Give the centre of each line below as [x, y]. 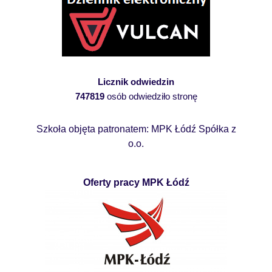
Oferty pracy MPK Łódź [136, 182]
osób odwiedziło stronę [151, 96]
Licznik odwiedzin [136, 81]
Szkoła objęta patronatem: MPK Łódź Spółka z [136, 129]
